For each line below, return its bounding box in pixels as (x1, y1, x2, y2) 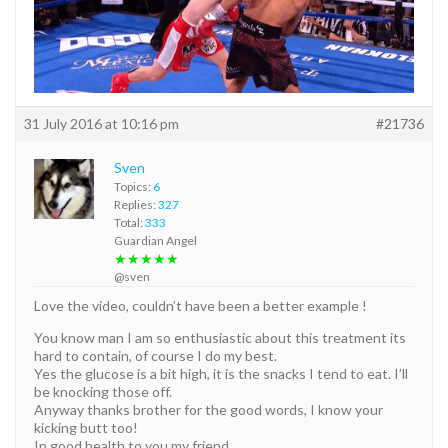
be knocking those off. (34, 382, 172, 400)
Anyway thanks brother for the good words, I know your (34, 400, 383, 418)
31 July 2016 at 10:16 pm (24, 114, 179, 132)
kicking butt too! (34, 418, 138, 436)
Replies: (114, 196, 158, 212)
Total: (114, 214, 145, 230)
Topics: (114, 178, 153, 194)
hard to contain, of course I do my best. (34, 346, 277, 364)
